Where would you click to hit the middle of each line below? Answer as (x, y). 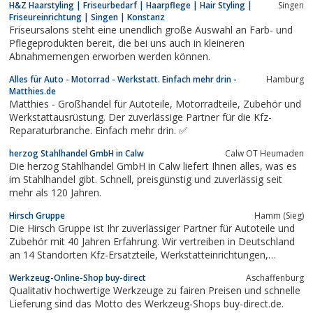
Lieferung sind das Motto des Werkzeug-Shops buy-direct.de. (146, 303)
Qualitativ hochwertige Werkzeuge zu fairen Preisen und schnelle (155, 290)
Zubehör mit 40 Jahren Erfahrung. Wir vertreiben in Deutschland (152, 241)
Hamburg (285, 79)
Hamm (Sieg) (279, 215)
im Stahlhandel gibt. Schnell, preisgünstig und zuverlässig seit (73, 179)
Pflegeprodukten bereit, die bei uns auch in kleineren (64, 43)
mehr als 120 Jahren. (55, 192)
